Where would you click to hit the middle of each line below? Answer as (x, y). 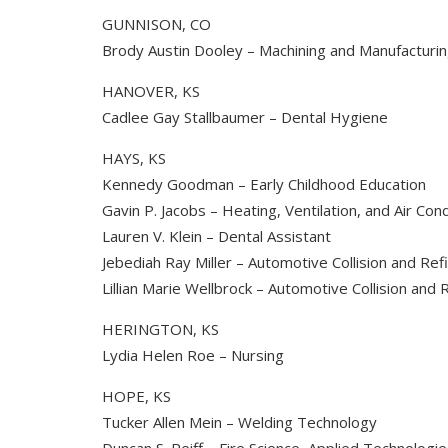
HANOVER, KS (151, 91)
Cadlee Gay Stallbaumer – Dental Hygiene (245, 117)
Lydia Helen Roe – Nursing (193, 355)
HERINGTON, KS (160, 329)
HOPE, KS (136, 396)
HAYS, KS (134, 158)
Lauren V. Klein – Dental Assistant (216, 236)
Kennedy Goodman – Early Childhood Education (264, 184)
